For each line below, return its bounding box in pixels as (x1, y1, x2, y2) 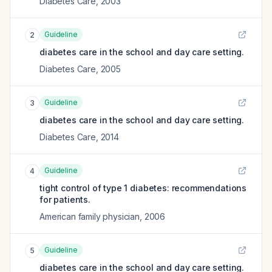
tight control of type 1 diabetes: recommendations (39, 183, 247, 193)
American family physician (39, 211, 140, 222)
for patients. (39, 194, 90, 205)
